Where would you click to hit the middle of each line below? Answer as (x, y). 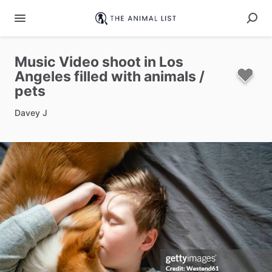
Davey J (31, 113)
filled (91, 76)
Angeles (43, 76)
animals (170, 76)
